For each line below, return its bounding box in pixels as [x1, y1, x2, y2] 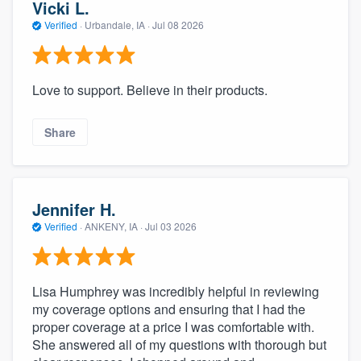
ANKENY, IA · [82, 219, 145, 234]
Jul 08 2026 [152, 18, 204, 32]
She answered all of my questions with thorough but [32, 334, 326, 354]
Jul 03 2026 [145, 219, 197, 234]
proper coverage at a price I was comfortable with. [32, 317, 314, 336]
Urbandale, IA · [82, 18, 152, 32]
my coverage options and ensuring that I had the [32, 299, 305, 318]
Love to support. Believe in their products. [32, 80, 268, 99]
